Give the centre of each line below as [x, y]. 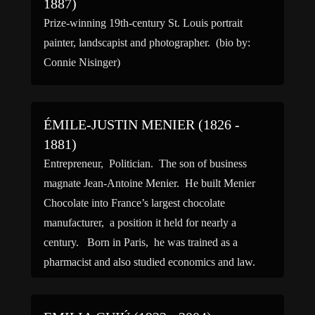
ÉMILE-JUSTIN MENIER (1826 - [142, 124]
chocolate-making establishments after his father [149, 301]
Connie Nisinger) [82, 62]
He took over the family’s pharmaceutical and [146, 282]
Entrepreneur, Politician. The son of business [145, 163]
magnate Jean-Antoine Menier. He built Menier [149, 183]
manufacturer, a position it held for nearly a [140, 223]
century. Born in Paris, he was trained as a [141, 242]
